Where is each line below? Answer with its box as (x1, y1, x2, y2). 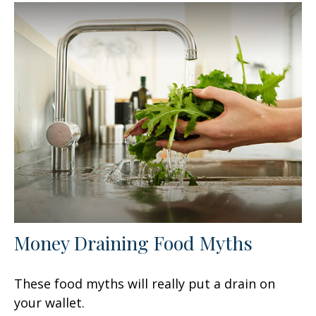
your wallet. (14, 293, 85, 311)
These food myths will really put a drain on (14, 274, 275, 292)
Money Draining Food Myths (14, 229, 253, 255)
